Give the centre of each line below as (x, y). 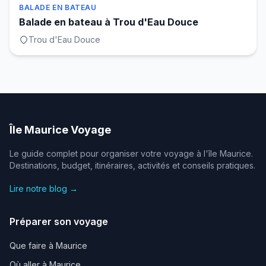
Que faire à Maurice (48, 246)
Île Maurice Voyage (60, 130)
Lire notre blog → (44, 189)
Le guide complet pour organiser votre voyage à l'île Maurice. (131, 153)
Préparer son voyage (59, 221)
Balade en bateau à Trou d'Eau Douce (109, 22)
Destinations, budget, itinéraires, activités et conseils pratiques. (132, 165)
